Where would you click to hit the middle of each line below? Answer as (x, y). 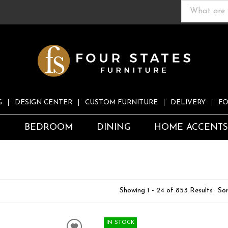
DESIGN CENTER (44, 103)
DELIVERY (188, 103)
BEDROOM (48, 128)
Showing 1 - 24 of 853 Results (166, 191)
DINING (113, 128)
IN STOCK (121, 223)
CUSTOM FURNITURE (121, 103)
